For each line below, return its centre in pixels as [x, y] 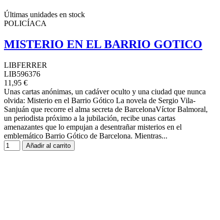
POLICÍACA [25, 24]
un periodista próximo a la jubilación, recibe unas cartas [90, 118]
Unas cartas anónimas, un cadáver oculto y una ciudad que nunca [105, 92]
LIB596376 [22, 74]
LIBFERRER [26, 65]
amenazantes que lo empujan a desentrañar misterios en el [93, 127]
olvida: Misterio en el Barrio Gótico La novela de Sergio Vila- [100, 101]
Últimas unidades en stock [44, 15]
